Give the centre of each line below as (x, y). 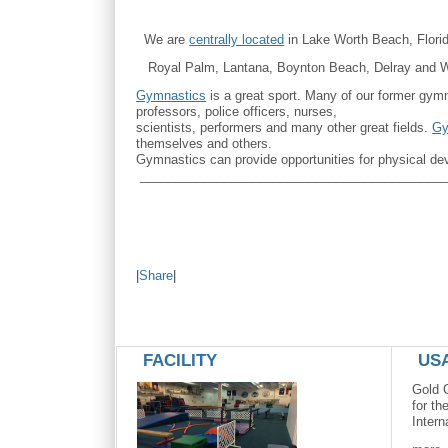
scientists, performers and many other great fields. (284, 128)
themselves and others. (204, 144)
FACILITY (180, 361)
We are (163, 40)
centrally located (237, 40)
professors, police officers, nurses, (237, 112)
